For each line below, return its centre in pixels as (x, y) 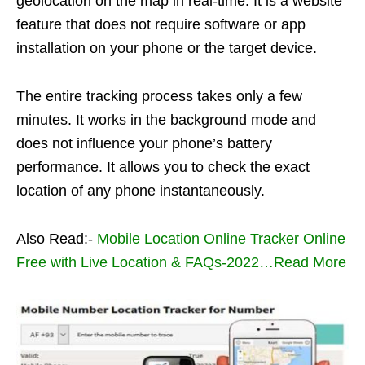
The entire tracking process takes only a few (159, 96)
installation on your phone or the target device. (167, 48)
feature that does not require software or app (161, 24)
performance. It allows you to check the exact (163, 167)
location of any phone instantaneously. (141, 190)
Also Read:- (57, 238)
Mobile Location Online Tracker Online (221, 238)
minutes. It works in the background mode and (166, 119)
